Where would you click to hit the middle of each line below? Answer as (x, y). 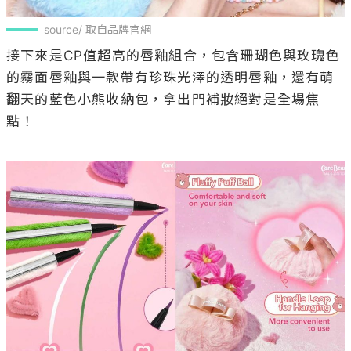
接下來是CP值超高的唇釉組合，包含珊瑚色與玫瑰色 (173, 55)
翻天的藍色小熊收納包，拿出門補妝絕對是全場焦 (163, 99)
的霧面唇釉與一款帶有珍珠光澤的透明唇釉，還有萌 (170, 77)
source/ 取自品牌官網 (98, 29)
